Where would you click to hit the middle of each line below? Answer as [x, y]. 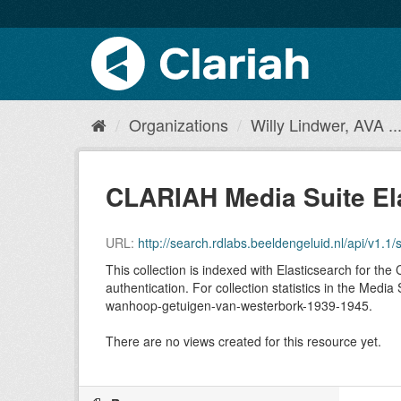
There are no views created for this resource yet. [243, 341]
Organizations [179, 124]
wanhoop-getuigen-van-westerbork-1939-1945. [239, 305]
